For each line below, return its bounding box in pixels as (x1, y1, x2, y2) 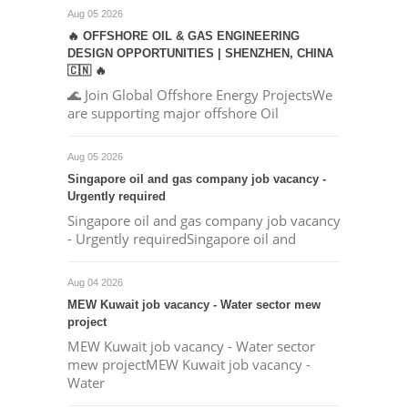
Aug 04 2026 (66, 277, 123, 288)
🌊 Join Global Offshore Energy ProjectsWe (66, 86, 332, 104)
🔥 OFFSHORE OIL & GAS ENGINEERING (66, 29, 300, 43)
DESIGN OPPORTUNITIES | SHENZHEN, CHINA (66, 46, 333, 60)
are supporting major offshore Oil (66, 104, 279, 122)
